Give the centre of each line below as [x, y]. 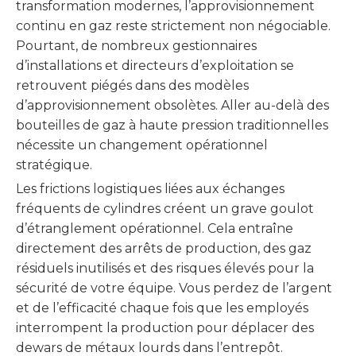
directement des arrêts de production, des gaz [164, 248]
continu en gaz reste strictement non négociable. [173, 26]
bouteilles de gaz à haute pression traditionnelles [172, 125]
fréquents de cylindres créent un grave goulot [165, 209]
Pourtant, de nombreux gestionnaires [136, 46]
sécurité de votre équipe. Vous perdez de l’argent [174, 288]
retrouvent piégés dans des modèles [132, 85]
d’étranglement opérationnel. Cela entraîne [155, 228]
